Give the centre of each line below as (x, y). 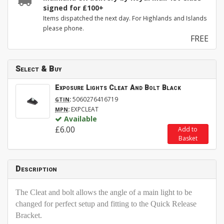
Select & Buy (38, 69)
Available (80, 119)
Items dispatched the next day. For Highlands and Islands (125, 18)
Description (36, 169)
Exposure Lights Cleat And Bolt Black (118, 88)
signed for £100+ (73, 8)
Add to (188, 129)
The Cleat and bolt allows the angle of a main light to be (104, 192)
